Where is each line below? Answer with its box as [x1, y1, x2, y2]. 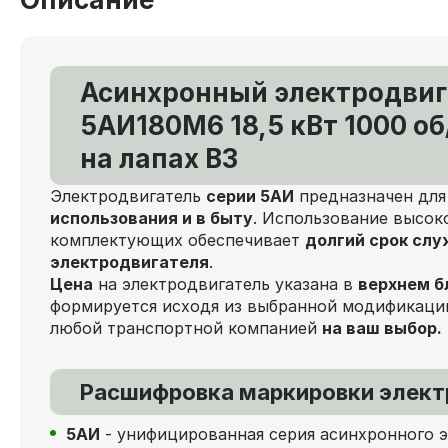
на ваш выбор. [322, 317, 446, 338]
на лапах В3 [80, 142, 244, 174]
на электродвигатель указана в [93, 273, 358, 294]
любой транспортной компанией [50, 317, 322, 338]
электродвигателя [50, 251, 209, 272]
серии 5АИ [206, 185, 294, 206]
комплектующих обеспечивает [50, 229, 305, 250]
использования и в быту [50, 207, 253, 228]
